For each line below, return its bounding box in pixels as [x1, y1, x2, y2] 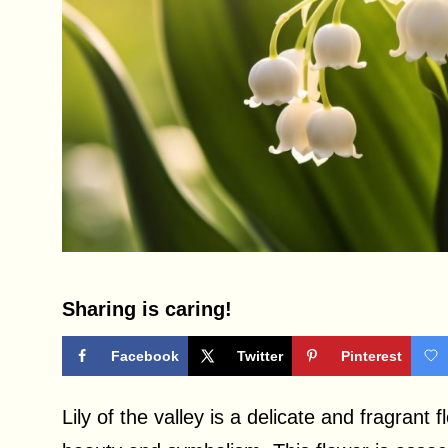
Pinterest [341, 348, 402, 365]
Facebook [111, 348, 179, 365]
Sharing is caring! [62, 298, 232, 321]
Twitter [237, 348, 283, 365]
